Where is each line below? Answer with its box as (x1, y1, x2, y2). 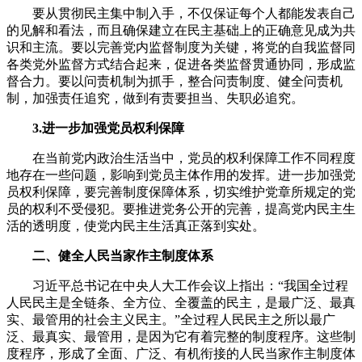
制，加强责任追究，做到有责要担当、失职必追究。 (6, 91, 304, 106)
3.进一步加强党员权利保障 (6, 121, 184, 136)
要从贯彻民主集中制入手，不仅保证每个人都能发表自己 (6, 6, 356, 21)
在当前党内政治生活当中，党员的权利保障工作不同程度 (6, 151, 356, 166)
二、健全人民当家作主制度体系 (19, 249, 213, 263)
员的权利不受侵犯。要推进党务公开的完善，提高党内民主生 (6, 202, 356, 217)
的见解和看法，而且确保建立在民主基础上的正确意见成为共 (6, 23, 356, 38)
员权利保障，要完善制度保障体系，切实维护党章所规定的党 (6, 185, 356, 200)
